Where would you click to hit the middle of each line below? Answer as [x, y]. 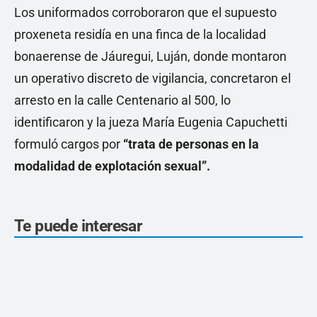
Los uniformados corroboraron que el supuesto [145, 12]
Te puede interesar [78, 226]
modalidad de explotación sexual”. [112, 166]
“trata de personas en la [191, 144]
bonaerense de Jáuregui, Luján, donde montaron [150, 56]
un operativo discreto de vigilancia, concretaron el [152, 78]
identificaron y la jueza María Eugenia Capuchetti [151, 122]
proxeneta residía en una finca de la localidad [140, 34]
